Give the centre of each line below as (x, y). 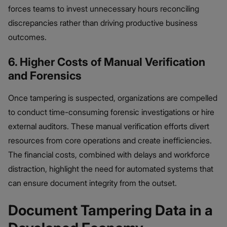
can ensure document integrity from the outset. (92, 183)
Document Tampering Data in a (110, 210)
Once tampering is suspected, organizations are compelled (113, 98)
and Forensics (45, 75)
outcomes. (27, 37)
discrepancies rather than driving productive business (103, 23)
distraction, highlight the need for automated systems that (111, 168)
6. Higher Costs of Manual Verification (107, 62)
